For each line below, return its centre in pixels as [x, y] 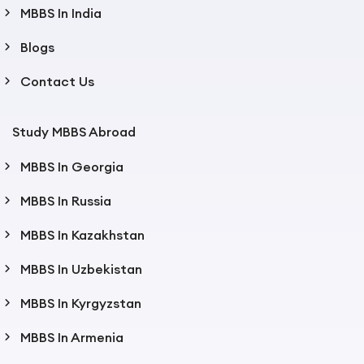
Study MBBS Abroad [74, 132]
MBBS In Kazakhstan [82, 235]
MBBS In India [61, 13]
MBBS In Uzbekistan [81, 269]
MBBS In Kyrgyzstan [81, 303]
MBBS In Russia [66, 201]
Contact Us [57, 82]
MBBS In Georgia [72, 167]
